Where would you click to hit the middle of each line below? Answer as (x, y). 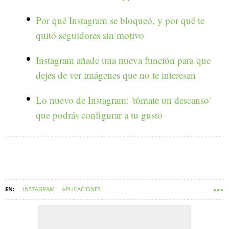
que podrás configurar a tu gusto (99, 114)
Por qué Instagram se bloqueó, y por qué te (120, 20)
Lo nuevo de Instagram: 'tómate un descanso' (123, 100)
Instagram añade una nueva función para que (123, 60)
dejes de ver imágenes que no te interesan (116, 75)
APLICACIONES (81, 189)
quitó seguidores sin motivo (90, 35)
